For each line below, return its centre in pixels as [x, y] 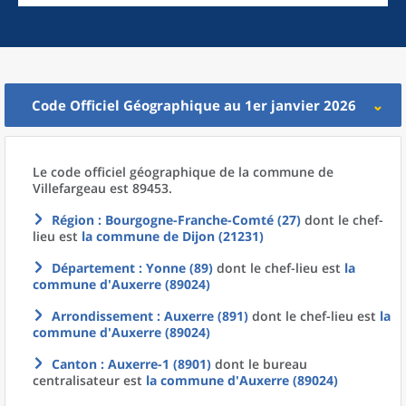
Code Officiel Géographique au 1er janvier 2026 [194, 105]
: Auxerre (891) [201, 316]
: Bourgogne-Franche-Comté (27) [198, 220]
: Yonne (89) [174, 268]
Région [73, 220]
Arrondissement [102, 316]
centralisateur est [89, 380]
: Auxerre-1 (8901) [154, 364]
